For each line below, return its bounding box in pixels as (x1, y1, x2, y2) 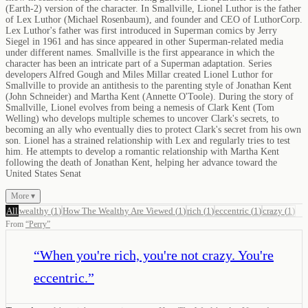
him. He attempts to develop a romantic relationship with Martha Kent (5, 146, 279, 157)
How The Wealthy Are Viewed (63, 205, 173, 216)
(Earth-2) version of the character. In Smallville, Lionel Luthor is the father (5, 3, 301, 14)
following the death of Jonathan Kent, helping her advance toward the (5, 157, 277, 168)
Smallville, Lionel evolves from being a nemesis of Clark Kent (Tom (5, 102, 274, 113)
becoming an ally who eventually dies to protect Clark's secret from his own (5, 124, 301, 135)
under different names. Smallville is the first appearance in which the (5, 47, 274, 58)
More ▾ (11, 190, 35, 201)
